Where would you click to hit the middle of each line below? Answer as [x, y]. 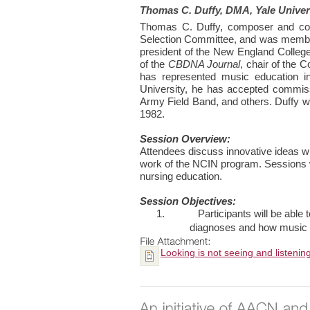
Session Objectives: [188, 202]
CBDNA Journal [204, 65]
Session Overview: [185, 139]
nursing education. [181, 177]
